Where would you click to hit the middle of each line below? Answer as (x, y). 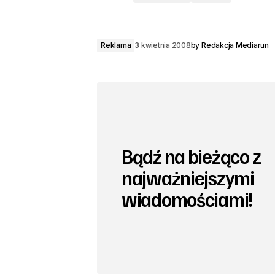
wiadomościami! (188, 199)
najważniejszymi (188, 178)
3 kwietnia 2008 (163, 45)
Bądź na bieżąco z (191, 156)
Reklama (116, 45)
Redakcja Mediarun (235, 45)
